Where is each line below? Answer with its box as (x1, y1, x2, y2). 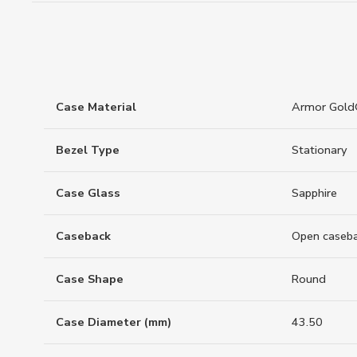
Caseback (56, 227, 111, 244)
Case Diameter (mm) (56, 313, 171, 330)
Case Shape (56, 270, 124, 287)
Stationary (292, 141, 347, 158)
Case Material (56, 98, 136, 115)
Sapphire (292, 184, 337, 201)
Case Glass (56, 184, 120, 201)
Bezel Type (56, 141, 120, 158)
